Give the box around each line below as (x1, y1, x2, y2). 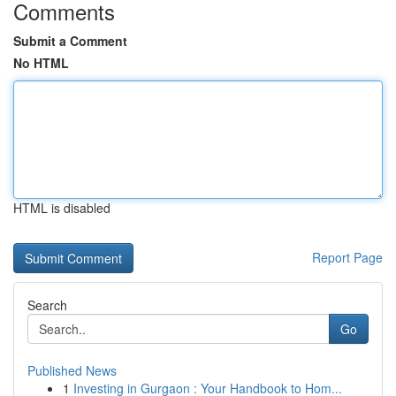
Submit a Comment (13, 32, 127, 49)
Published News (27, 362, 117, 379)
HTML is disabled (13, 199, 110, 217)
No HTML (13, 54, 69, 72)
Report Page (312, 248, 383, 266)
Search (27, 296, 67, 314)
